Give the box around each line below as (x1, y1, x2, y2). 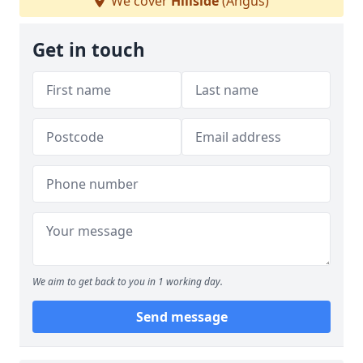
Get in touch (32, 37, 145, 62)
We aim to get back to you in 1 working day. (32, 275, 223, 288)
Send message (135, 308, 228, 326)
